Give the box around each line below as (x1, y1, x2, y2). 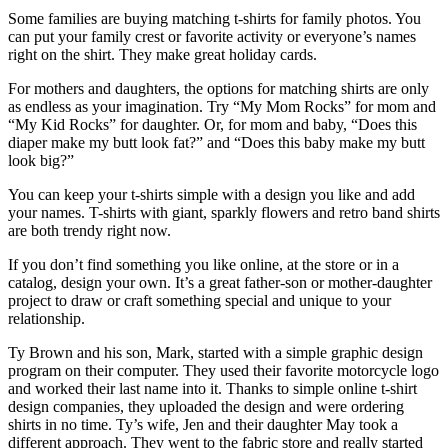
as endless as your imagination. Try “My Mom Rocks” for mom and (8, 98, 436, 116)
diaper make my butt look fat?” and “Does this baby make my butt (8, 134, 425, 152)
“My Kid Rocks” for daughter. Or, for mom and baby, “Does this (8, 116, 417, 134)
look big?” (8, 152, 74, 170)
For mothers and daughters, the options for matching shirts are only (8, 80, 429, 98)
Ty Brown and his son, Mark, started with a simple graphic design (8, 344, 423, 362)
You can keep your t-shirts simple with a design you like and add (8, 186, 415, 204)
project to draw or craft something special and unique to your (8, 292, 391, 310)
